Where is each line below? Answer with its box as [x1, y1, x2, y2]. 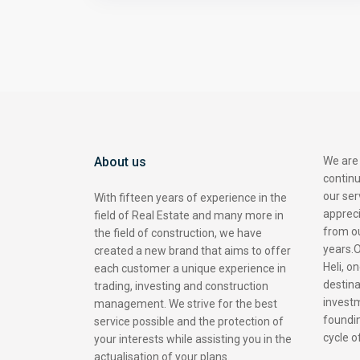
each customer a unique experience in [94, 262, 286, 276]
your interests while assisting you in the [94, 333, 292, 346]
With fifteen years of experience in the [94, 191, 287, 205]
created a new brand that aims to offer [94, 244, 291, 258]
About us [94, 154, 146, 170]
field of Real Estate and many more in [94, 209, 284, 223]
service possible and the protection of [94, 315, 284, 329]
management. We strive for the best [94, 297, 277, 311]
